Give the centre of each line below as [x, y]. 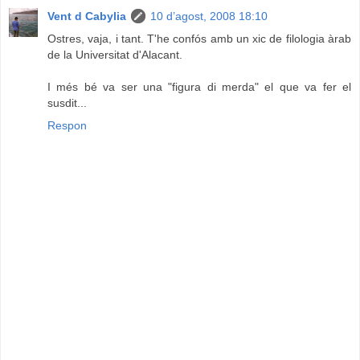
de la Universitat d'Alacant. [115, 54]
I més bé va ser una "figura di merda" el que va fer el [199, 86]
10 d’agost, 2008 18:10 [209, 16]
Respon [67, 125]
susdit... [67, 102]
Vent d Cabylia [87, 16]
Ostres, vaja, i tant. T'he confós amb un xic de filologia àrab [199, 38]
